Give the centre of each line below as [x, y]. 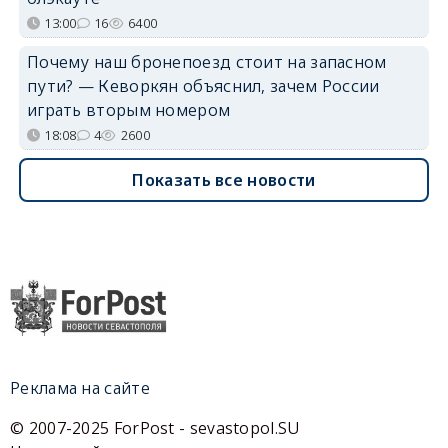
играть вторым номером [128, 109]
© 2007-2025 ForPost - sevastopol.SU [155, 427]
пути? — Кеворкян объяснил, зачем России [203, 85]
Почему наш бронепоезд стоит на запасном [206, 61]
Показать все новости [224, 179]
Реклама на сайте [80, 387]
